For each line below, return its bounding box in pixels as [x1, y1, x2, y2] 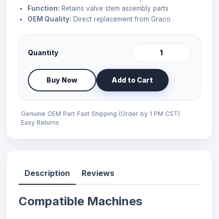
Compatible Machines [19, 194, 142, 208]
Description [24, 168, 70, 178]
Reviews [82, 168, 114, 178]
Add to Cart [111, 76, 153, 84]
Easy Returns [21, 118, 59, 126]
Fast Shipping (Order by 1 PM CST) [77, 109, 180, 117]
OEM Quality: [27, 15, 71, 23]
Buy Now [46, 76, 78, 84]
